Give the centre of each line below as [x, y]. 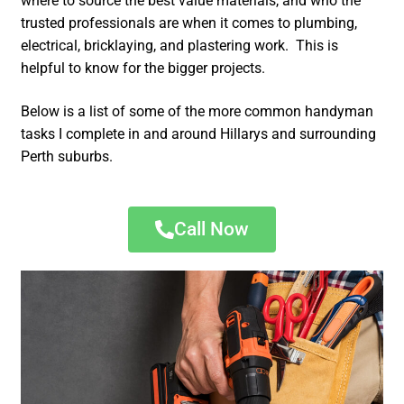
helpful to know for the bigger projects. [143, 69]
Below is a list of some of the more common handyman [197, 111]
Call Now [211, 229]
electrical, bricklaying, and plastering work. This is [180, 46]
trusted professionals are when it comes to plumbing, [189, 23]
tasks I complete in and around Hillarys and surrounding [199, 133]
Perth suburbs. [67, 156]
